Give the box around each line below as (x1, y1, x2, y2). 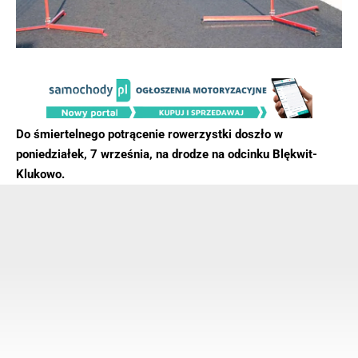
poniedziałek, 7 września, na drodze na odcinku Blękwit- (16, 146, 317, 161)
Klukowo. (16, 166, 71, 181)
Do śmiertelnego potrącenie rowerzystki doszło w (16, 126, 283, 141)
